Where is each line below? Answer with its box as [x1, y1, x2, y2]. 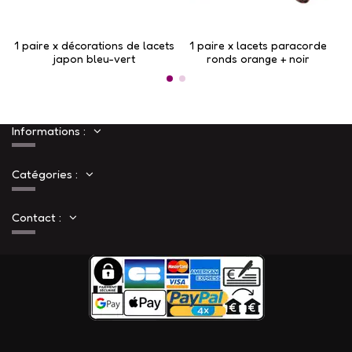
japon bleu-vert [53, 52, 135, 66]
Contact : [12, 210, 61, 225]
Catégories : [12, 167, 78, 181]
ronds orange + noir [207, 52, 310, 66]
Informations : [12, 123, 86, 138]
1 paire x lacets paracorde [189, 38, 327, 53]
